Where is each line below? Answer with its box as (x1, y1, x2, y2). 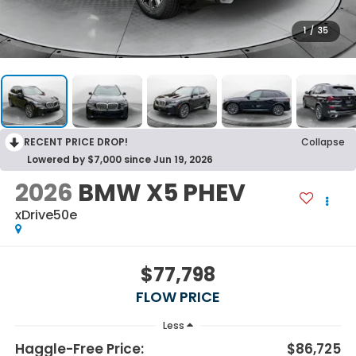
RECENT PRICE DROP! (24, 134, 128, 149)
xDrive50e (14, 205, 77, 224)
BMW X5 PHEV (77, 176, 246, 210)
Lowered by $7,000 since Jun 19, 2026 (27, 152, 213, 166)
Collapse (301, 134, 345, 149)
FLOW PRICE (136, 287, 220, 308)
